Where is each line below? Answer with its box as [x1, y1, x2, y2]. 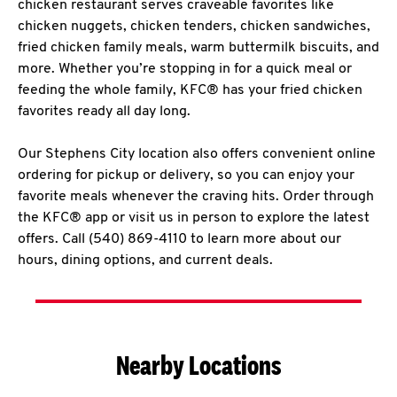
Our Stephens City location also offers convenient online [18, 147, 376, 161]
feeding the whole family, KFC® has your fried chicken [18, 83, 362, 97]
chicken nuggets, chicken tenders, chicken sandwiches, [18, 19, 370, 34]
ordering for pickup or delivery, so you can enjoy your [18, 168, 354, 183]
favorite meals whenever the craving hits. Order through [18, 190, 374, 204]
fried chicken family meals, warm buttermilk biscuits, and [18, 41, 379, 55]
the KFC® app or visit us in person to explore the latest [18, 211, 370, 225]
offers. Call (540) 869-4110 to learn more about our [18, 232, 341, 246]
